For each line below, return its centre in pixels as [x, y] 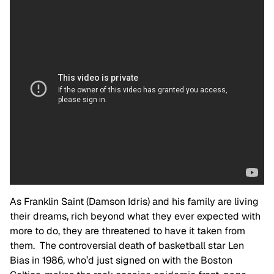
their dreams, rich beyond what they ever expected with [135, 217]
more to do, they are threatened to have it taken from [128, 231]
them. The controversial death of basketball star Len [127, 246]
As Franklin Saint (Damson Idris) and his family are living [134, 202]
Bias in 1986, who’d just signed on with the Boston [121, 261]
